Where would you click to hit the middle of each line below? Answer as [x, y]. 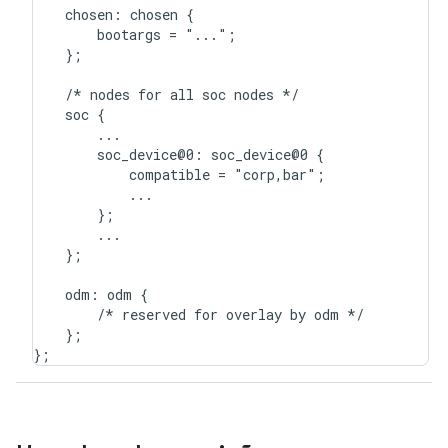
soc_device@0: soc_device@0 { [178, 154]
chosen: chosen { [113, 14]
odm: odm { [90, 294]
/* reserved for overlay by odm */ [198, 314]
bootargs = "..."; [134, 34]
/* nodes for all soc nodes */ [166, 94]
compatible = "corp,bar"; [179, 174]
